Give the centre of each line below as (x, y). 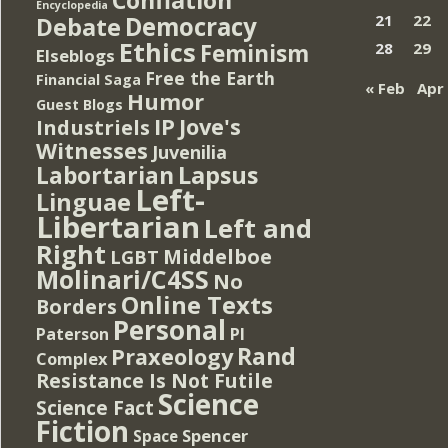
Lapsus (218, 174)
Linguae (83, 201)
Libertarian (118, 226)
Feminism (254, 53)
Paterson (72, 333)
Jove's (210, 126)
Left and (258, 227)
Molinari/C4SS (122, 279)
